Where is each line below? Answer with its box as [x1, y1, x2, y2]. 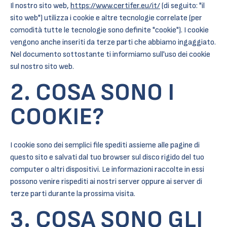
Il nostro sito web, [10, 1, 70, 11]
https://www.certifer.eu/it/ [70, 1, 160, 11]
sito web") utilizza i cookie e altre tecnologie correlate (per [10, 13, 202, 23]
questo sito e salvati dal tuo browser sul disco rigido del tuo [10, 153, 204, 162]
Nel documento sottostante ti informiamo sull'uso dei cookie [10, 50, 210, 59]
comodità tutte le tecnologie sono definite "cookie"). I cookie [10, 25, 209, 35]
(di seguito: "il [160, 1, 205, 11]
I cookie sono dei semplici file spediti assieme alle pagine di [10, 140, 200, 150]
